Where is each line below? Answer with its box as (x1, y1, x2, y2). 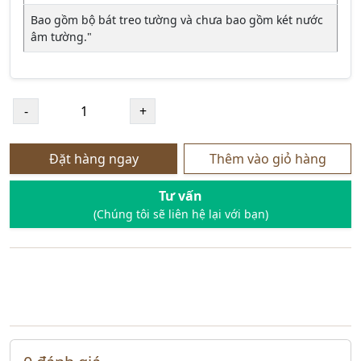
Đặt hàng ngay (48, 150, 139, 168)
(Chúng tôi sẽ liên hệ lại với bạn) (93, 206, 268, 222)
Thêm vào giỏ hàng (209, 150, 326, 168)
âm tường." (31, 29, 92, 44)
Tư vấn (159, 187, 202, 205)
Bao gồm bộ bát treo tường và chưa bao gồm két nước (31, 12, 323, 27)
